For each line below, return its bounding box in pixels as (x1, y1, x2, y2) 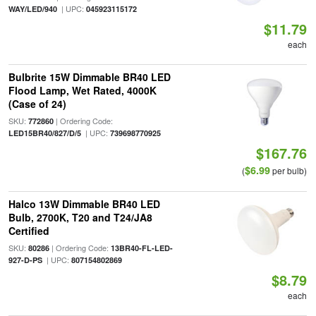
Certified (8, 224, 49, 238)
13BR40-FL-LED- (110, 243, 173, 253)
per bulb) (270, 164, 308, 176)
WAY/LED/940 (8, 4, 57, 14)
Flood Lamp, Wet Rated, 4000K (8, 83, 157, 97)
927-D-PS (8, 255, 42, 265)
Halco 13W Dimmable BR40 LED (8, 197, 160, 211)
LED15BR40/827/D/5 (8, 128, 81, 138)
